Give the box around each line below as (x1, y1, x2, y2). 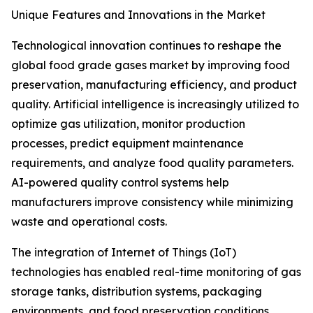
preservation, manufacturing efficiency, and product (11, 78, 297, 92)
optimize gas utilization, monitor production (11, 117, 245, 131)
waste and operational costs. (11, 214, 167, 229)
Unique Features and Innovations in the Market (11, 8, 265, 22)
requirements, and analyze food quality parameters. (11, 156, 293, 170)
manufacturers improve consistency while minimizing (11, 195, 293, 210)
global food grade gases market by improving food (11, 58, 290, 73)
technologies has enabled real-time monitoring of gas (11, 265, 301, 279)
